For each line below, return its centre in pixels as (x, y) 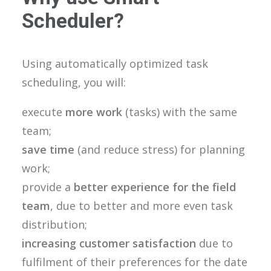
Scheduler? (73, 21)
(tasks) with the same (180, 112)
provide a (48, 187)
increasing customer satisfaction (109, 243)
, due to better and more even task (142, 206)
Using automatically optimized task (115, 64)
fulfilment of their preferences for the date (135, 262)
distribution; (54, 224)
